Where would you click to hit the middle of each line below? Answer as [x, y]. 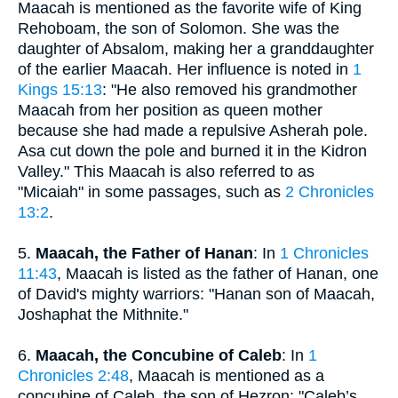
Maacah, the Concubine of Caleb [159, 355]
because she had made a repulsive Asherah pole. [193, 131]
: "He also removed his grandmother [230, 90]
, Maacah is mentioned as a [227, 376]
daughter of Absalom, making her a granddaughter [196, 49]
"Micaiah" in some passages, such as [151, 192]
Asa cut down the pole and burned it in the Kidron [192, 151]
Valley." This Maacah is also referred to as [166, 171]
